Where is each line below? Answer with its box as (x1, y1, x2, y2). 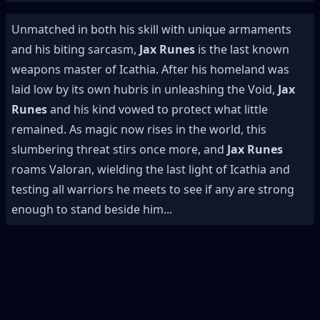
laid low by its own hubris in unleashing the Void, (11, 81, 278, 97)
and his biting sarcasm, (11, 41, 139, 57)
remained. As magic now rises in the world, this (11, 121, 266, 137)
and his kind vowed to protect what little (47, 101, 268, 117)
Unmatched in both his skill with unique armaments (11, 21, 291, 37)
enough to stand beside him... (11, 201, 172, 217)
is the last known (195, 41, 289, 57)
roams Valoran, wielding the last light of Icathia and (11, 161, 290, 177)
